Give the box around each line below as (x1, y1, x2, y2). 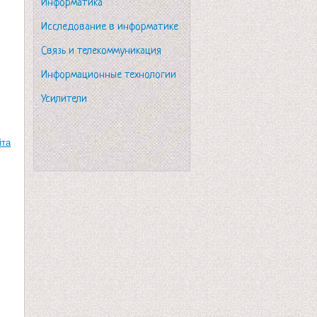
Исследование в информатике (41, 21, 178, 33)
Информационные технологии (41, 69, 176, 81)
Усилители (41, 93, 87, 105)
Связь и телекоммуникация (41, 45, 161, 57)
